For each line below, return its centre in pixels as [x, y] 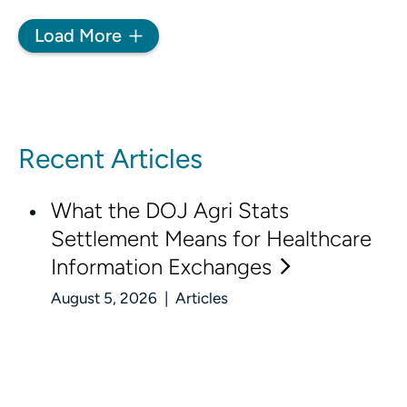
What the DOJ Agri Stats [170, 211]
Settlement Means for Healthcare [211, 239]
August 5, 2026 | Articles [139, 298]
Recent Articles [110, 159]
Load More [78, 35]
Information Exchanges [161, 267]
